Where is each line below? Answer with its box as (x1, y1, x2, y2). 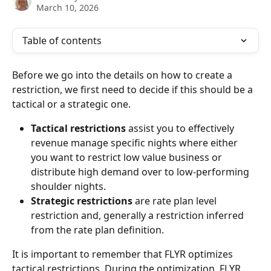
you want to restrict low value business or (31, 151, 224, 164)
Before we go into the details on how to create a (12, 68, 235, 82)
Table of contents (22, 34, 102, 47)
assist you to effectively (126, 122, 237, 135)
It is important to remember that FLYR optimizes (12, 247, 235, 261)
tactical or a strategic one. (12, 97, 131, 111)
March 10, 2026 (36, 2, 99, 13)
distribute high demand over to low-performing (31, 165, 252, 178)
